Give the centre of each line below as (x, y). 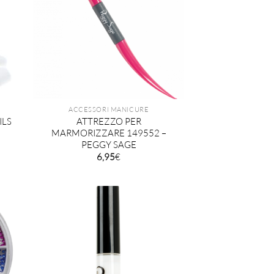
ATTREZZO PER (109, 122)
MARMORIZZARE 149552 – (109, 133)
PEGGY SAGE (109, 145)
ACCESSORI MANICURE (109, 110)
